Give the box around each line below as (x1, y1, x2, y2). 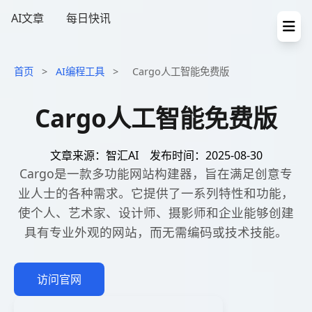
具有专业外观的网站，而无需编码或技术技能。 (24, 224, 288, 240)
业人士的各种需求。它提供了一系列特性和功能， (18, 185, 294, 201)
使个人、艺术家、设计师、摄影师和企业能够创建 (18, 204, 294, 221)
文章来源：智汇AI (49, 148, 139, 163)
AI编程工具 (56, 65, 104, 78)
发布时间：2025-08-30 (149, 148, 263, 163)
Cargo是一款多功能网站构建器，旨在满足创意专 (19, 165, 292, 182)
